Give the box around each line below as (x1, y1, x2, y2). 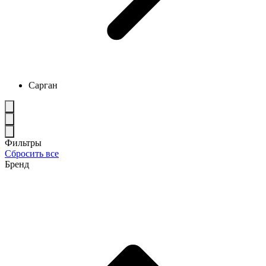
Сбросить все (5, 148, 59, 159)
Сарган (28, 80, 58, 90)
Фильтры (5, 137, 42, 148)
